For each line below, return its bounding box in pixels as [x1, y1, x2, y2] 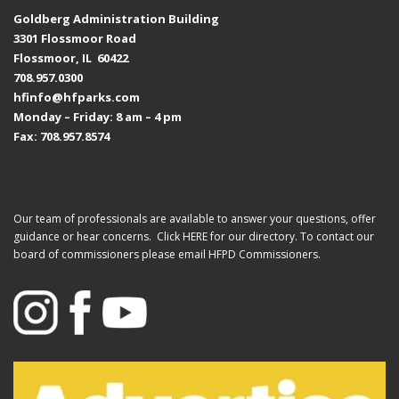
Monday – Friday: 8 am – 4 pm [13, 108, 182, 125]
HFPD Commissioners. [208, 246, 321, 262]
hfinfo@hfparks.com [13, 88, 140, 105]
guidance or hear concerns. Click [13, 228, 183, 244]
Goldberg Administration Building [13, 10, 219, 27]
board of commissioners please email [13, 246, 208, 262]
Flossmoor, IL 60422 [13, 49, 128, 66]
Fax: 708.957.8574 [13, 127, 110, 144]
